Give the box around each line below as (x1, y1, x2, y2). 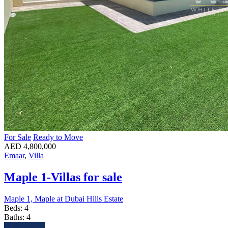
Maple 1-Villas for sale (4, 170, 122, 184)
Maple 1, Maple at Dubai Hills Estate (4, 194, 123, 204)
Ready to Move (33, 133, 83, 142)
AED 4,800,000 (4, 142, 56, 151)
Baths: (4, 213, 26, 222)
